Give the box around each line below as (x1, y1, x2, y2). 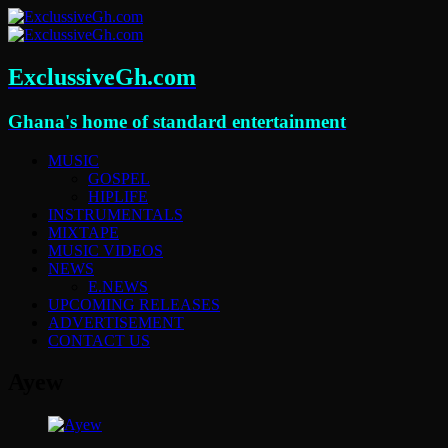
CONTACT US (48, 331, 150, 349)
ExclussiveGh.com (8, 63, 196, 90)
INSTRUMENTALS (48, 205, 183, 223)
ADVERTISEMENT (48, 313, 184, 331)
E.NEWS (88, 277, 148, 295)
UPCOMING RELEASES (48, 295, 220, 313)
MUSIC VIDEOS (48, 241, 163, 259)
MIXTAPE (48, 223, 119, 241)
